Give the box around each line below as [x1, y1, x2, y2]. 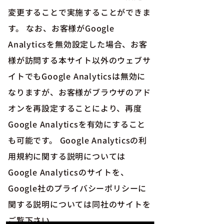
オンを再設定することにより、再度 [8, 102, 142, 114]
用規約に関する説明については [8, 150, 126, 162]
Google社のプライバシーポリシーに [8, 182, 147, 194]
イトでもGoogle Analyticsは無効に [8, 70, 146, 82]
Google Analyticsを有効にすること [8, 118, 146, 130]
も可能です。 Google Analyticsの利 [8, 134, 147, 146]
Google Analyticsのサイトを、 [8, 166, 129, 178]
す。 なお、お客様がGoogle [8, 22, 114, 34]
